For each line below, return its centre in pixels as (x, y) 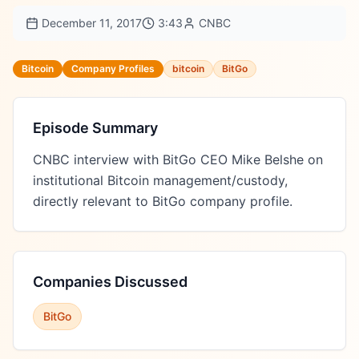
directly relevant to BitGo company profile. (163, 201)
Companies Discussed (110, 282)
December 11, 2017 (92, 23)
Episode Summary (95, 128)
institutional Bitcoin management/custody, (160, 180)
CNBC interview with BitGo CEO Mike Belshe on (178, 159)
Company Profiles (113, 69)
